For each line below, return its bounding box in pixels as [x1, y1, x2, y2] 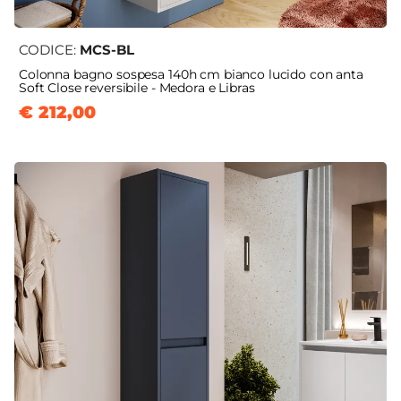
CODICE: [19, 41, 80, 59]
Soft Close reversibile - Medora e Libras [19, 80, 255, 97]
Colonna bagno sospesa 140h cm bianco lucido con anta [19, 66, 363, 83]
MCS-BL [80, 41, 134, 59]
